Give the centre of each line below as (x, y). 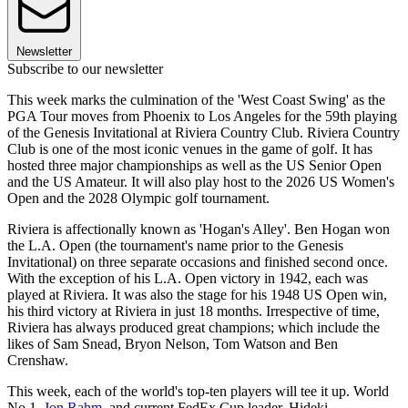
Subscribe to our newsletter (85, 69)
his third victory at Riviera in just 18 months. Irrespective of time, (194, 311)
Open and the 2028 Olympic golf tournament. (140, 199)
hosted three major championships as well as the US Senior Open (194, 166)
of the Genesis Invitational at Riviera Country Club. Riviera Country (204, 133)
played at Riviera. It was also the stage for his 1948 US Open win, (197, 295)
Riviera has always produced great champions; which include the (194, 328)
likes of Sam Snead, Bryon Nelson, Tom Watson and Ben (173, 344)
